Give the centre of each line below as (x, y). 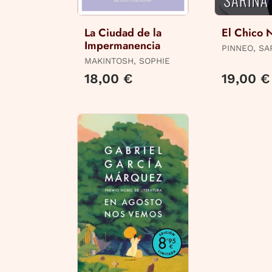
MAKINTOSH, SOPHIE (127, 61)
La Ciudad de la (123, 33)
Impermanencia (122, 46)
